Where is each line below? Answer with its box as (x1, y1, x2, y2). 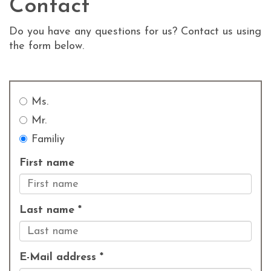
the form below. (9, 41, 84, 52)
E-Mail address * (19, 252, 103, 263)
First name (19, 157, 74, 169)
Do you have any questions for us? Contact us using (9, 26, 261, 38)
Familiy (31, 134, 65, 145)
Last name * (19, 204, 82, 216)
